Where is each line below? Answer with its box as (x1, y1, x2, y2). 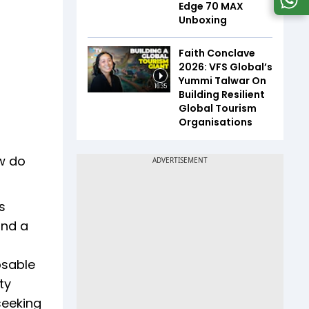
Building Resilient (179, 87, 265, 101)
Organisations (179, 114, 252, 129)
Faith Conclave (179, 46, 255, 60)
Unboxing (179, 12, 227, 27)
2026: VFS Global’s (179, 59, 272, 74)
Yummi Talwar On (179, 73, 266, 88)
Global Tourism (179, 101, 257, 115)
